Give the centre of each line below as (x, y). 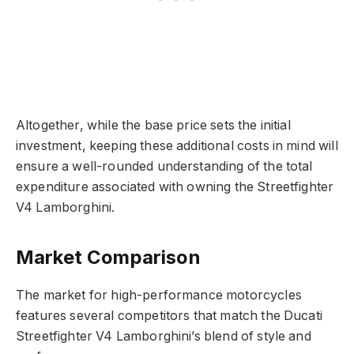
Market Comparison (108, 258)
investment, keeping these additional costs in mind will (177, 145)
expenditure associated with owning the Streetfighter (175, 186)
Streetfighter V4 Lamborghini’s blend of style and (164, 337)
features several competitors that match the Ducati (169, 316)
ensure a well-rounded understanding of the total (164, 166)
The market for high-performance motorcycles (159, 296)
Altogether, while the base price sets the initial (153, 125)
